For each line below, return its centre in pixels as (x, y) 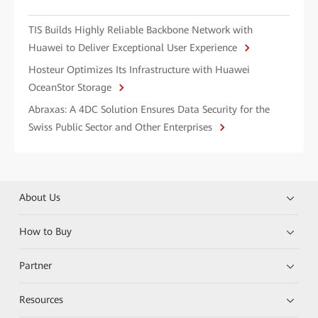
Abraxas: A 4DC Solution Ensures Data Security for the (149, 109)
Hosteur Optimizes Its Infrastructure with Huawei (139, 69)
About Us (40, 197)
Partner (36, 265)
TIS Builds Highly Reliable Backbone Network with (141, 29)
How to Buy (46, 231)
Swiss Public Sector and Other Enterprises (122, 127)
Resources (42, 299)
